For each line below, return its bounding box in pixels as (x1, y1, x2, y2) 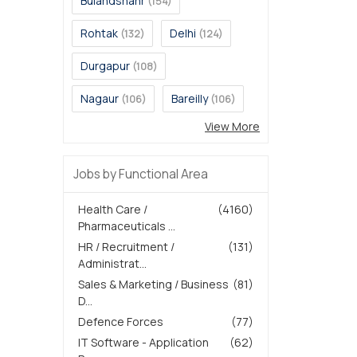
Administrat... (78, 256, 147, 271)
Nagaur (80, 91, 119, 106)
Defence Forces (78, 314, 163, 329)
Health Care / (78, 202, 147, 217)
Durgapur (80, 58, 130, 73)
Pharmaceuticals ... (78, 218, 175, 233)
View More (205, 119, 260, 134)
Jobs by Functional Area (73, 166, 208, 182)
